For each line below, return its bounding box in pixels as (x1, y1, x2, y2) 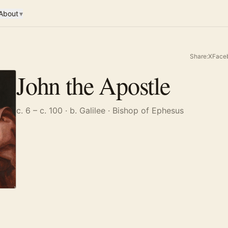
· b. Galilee (63, 105, 105, 116)
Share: (190, 52, 208, 60)
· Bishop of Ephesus (105, 105, 184, 116)
